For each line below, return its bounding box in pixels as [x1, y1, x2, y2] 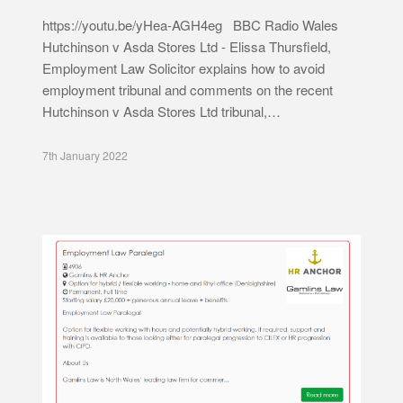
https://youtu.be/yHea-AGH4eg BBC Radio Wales [41, 14, 338, 34]
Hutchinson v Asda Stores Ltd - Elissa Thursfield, [41, 36, 331, 56]
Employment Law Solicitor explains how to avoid [41, 58, 325, 77]
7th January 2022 [41, 147, 128, 163]
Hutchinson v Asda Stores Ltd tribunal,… [41, 101, 281, 121]
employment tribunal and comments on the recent [41, 79, 333, 99]
